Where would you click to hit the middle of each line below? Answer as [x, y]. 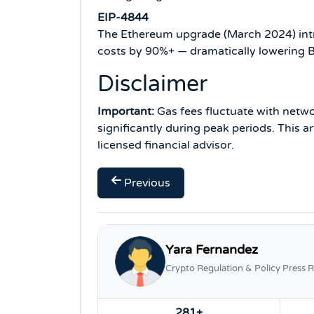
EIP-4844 [123, 17]
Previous [147, 183]
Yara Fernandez [212, 250]
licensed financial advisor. [166, 145]
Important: [126, 111]
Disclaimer [152, 84]
